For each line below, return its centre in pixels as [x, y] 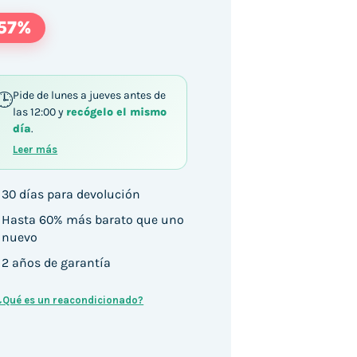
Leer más [35, 149]
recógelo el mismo [117, 112]
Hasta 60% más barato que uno [93, 219]
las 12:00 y [40, 112]
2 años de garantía [57, 262]
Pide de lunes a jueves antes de [90, 95]
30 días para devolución [71, 194]
